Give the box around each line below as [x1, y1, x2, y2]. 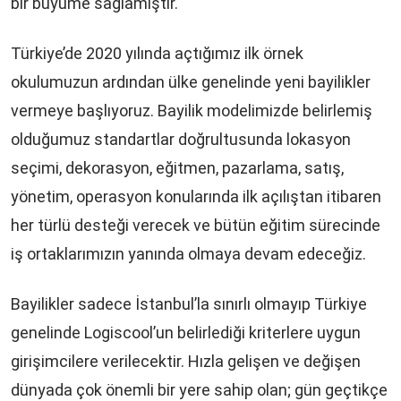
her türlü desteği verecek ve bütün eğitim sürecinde [11, 216, 380, 235]
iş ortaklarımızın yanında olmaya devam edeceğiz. [11, 244, 377, 264]
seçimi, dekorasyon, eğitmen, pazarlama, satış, [11, 158, 344, 178]
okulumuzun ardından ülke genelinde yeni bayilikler [11, 73, 371, 92]
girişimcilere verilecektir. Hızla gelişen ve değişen [11, 352, 361, 371]
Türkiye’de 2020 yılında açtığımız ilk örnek [11, 44, 303, 64]
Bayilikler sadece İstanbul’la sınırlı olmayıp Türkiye [11, 294, 367, 314]
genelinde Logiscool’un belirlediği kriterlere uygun [11, 323, 361, 343]
